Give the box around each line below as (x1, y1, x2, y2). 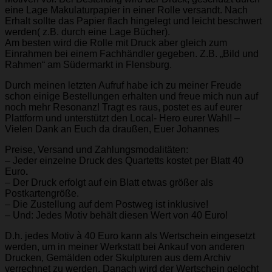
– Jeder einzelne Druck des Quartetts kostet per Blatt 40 (5, 155, 243, 166)
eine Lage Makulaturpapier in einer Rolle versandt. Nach (5, 4, 248, 15)
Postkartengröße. (5, 188, 79, 199)
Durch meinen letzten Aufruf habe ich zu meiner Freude (5, 80, 242, 90)
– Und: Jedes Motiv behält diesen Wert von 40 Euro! (5, 209, 228, 220)
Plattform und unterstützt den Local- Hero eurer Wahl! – (5, 112, 240, 123)
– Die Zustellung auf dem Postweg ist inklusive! (5, 199, 208, 209)
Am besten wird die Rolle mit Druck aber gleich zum (5, 37, 227, 48)
